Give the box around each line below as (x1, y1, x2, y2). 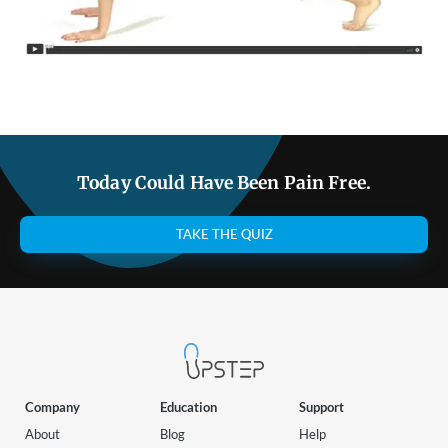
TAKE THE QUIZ (175, 227, 273, 243)
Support (299, 400, 344, 416)
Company (25, 400, 80, 416)
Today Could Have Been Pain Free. (77, 172, 371, 195)
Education (160, 400, 217, 416)
